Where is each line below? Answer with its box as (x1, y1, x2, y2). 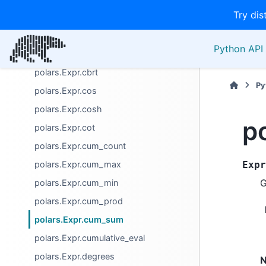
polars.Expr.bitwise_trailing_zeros (34, 49, 168, 59)
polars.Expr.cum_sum (34, 214, 124, 224)
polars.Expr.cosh (34, 104, 103, 114)
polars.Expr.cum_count (34, 141, 126, 151)
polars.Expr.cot (34, 122, 96, 132)
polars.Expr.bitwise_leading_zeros (34, 12, 170, 22)
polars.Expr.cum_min (34, 178, 119, 188)
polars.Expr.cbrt (34, 67, 99, 77)
